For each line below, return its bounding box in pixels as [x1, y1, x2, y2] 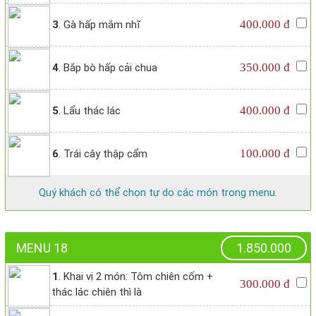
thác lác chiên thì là [51, 286, 142, 299]
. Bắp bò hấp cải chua [59, 61, 157, 75]
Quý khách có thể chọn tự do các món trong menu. [39, 186, 277, 200]
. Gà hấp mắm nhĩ [59, 18, 140, 32]
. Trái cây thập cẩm [59, 147, 147, 161]
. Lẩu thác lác [59, 104, 121, 118]
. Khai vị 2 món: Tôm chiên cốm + [59, 270, 213, 284]
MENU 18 [16, 241, 68, 256]
